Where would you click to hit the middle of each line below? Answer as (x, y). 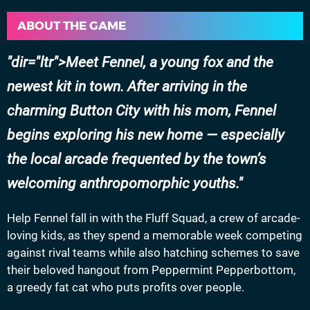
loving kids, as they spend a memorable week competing (155, 235)
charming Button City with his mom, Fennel (142, 111)
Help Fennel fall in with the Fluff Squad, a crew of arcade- (154, 218)
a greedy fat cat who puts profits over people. (126, 287)
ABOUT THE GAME (72, 26)
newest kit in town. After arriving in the (127, 86)
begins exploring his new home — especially (146, 135)
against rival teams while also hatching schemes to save (153, 253)
